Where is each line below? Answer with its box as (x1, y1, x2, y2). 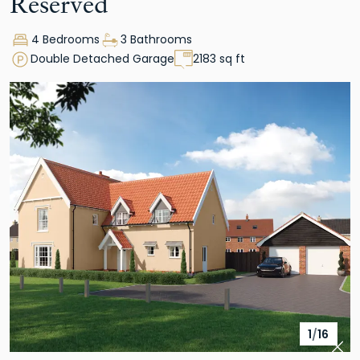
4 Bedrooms (31, 31, 100, 50)
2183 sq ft (193, 50, 245, 69)
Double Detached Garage (31, 50, 174, 69)
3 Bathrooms (121, 31, 192, 50)
